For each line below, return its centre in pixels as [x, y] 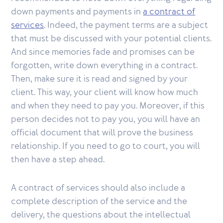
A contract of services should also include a [98, 188]
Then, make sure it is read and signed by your [100, 79]
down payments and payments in [77, 12]
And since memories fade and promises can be [103, 52]
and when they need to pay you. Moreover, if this [108, 106]
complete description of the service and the [99, 202]
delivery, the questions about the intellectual [101, 215]
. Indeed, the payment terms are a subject [126, 25]
